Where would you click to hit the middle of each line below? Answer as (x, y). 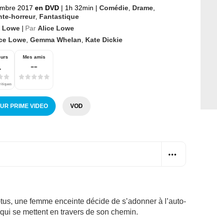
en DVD (48, 8)
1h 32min (79, 8)
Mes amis (34, 57)
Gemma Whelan (56, 39)
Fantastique (59, 16)
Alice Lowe (56, 28)
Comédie (114, 8)
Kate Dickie (104, 39)
